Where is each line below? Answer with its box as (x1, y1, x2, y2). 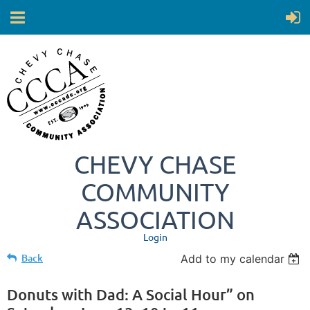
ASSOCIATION (75, 204, 235, 234)
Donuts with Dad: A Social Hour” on (7, 285, 255, 304)
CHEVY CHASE (73, 149, 237, 179)
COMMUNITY (80, 176, 230, 206)
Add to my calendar (181, 252, 285, 266)
